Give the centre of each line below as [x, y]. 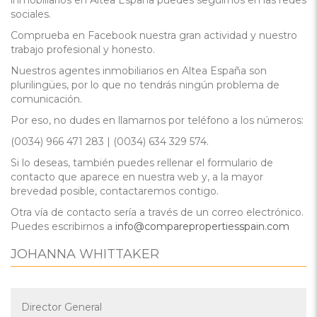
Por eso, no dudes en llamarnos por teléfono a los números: [157, 120]
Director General [62, 307]
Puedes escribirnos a [63, 226]
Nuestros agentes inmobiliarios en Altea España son [139, 71]
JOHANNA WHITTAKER [85, 254]
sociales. [31, 14]
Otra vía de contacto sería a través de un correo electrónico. [157, 212]
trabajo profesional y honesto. [83, 50]
